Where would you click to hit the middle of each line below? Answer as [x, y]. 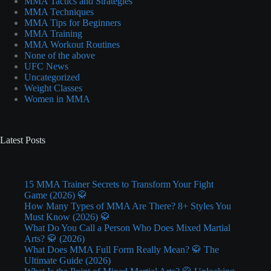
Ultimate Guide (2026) [67, 260]
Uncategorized [52, 77]
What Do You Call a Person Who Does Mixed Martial [127, 227]
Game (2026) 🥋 [56, 195]
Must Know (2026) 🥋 [67, 217]
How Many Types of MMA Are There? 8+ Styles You [128, 206]
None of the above [60, 55]
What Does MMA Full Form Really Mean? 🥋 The [122, 249]
